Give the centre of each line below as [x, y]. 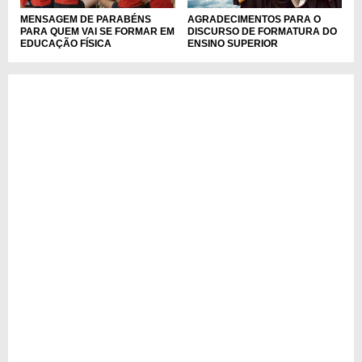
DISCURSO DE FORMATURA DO [262, 32]
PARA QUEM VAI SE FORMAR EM [97, 32]
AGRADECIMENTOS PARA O [254, 20]
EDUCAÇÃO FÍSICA [66, 44]
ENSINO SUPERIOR [232, 44]
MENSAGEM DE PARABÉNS [86, 20]
